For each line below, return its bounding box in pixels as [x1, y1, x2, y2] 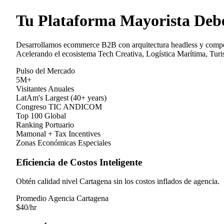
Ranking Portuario [16, 120, 74, 129]
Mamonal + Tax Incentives [16, 129, 100, 138]
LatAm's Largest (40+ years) [16, 93, 106, 102]
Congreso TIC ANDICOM [16, 102, 102, 111]
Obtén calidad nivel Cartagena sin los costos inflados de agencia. [16, 177, 219, 186]
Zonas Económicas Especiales [16, 138, 111, 147]
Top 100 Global [16, 111, 66, 120]
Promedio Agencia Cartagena [16, 194, 108, 203]
